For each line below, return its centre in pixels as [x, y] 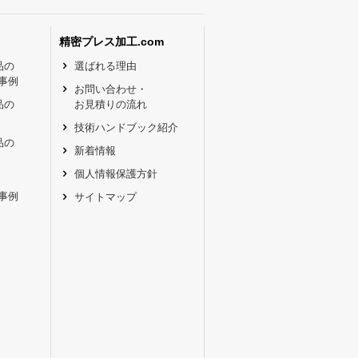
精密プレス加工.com [111, 42]
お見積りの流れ [110, 105]
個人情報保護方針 [115, 174]
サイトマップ [105, 197]
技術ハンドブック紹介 [126, 128]
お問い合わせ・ [110, 89]
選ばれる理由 [105, 66]
